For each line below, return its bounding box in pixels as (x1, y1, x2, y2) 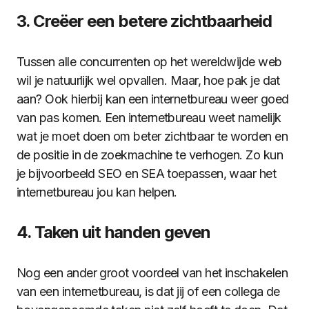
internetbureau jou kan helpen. (17, 185, 177, 199)
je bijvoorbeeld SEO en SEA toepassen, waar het (17, 166, 277, 181)
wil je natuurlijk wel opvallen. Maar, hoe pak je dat (17, 73, 280, 88)
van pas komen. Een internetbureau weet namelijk (17, 110, 281, 125)
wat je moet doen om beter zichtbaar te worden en (17, 129, 288, 143)
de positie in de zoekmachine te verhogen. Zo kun (17, 148, 283, 162)
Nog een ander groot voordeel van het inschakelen (17, 266, 288, 280)
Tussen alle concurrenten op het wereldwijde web (17, 54, 282, 69)
